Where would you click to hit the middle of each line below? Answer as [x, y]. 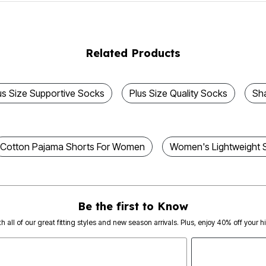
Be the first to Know [133, 206]
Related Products [133, 53]
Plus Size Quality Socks [178, 93]
